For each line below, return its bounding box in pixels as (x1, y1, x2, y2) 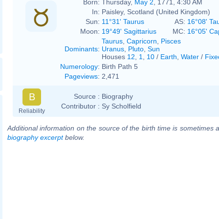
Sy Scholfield (102, 102, 141, 110)
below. (63, 133, 85, 141)
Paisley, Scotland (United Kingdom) (102, 7, 210, 16)
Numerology (60, 62, 98, 70)
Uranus (102, 44, 124, 53)
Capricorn (127, 37, 157, 45)
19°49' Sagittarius (102, 27, 156, 35)
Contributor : (61, 102, 100, 110)
